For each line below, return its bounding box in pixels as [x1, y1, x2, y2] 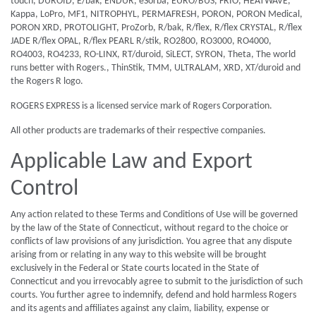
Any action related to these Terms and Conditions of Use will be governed [11, 209, 298, 220]
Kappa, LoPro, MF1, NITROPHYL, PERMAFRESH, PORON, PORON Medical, [11, 9, 303, 20]
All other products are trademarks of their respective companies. [11, 126, 266, 136]
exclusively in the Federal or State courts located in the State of [11, 263, 259, 274]
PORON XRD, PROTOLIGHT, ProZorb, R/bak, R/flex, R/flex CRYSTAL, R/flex [11, 23, 302, 33]
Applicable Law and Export [11, 151, 253, 174]
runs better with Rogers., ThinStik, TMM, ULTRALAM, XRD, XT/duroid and [11, 63, 300, 73]
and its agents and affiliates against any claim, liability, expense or [11, 303, 269, 314]
